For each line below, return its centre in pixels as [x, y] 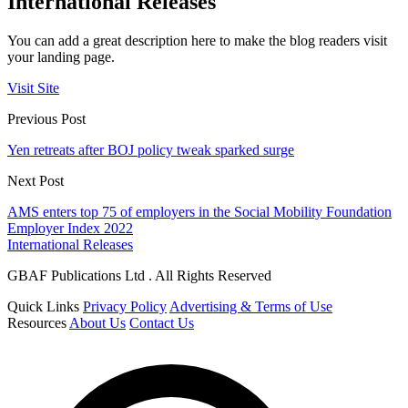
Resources [37, 323]
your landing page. [61, 57]
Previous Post [46, 119]
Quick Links [43, 307]
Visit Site [33, 88]
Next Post [36, 181]
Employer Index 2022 [70, 229]
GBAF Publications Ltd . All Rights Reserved [139, 276]
